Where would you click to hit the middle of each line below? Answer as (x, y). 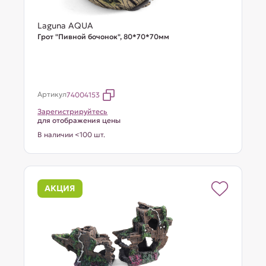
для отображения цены (79, 120)
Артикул (52, 94)
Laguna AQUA (66, 26)
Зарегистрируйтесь (73, 111)
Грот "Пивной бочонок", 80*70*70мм (104, 37)
